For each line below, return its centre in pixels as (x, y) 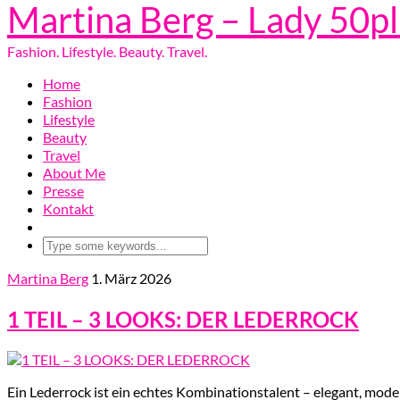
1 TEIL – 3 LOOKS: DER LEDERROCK (183, 319)
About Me (74, 173)
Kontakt (68, 208)
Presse (63, 191)
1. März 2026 (131, 278)
